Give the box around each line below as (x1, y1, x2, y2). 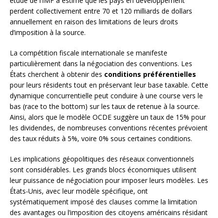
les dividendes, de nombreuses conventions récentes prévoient (10, 123, 208, 132)
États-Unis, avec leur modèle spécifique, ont (10, 186, 148, 196)
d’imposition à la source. (10, 27, 86, 37)
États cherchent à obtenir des (10, 69, 104, 79)
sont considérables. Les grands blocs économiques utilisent (10, 164, 197, 174)
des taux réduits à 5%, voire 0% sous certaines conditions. (10, 133, 192, 143)
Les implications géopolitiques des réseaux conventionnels (10, 154, 194, 163)
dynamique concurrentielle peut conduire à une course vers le (10, 91, 203, 100)
